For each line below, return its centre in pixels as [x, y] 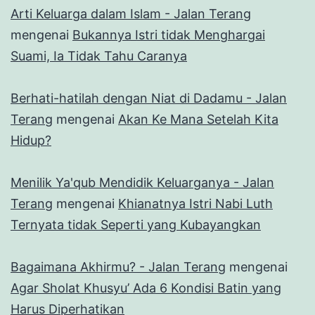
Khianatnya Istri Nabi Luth [195, 203]
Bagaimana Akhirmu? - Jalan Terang [118, 266]
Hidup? [31, 140]
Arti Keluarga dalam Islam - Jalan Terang [131, 13]
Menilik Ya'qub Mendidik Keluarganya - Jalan [142, 182]
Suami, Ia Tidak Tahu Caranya [99, 56]
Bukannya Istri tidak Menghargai [169, 34]
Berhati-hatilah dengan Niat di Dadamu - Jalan [149, 98]
